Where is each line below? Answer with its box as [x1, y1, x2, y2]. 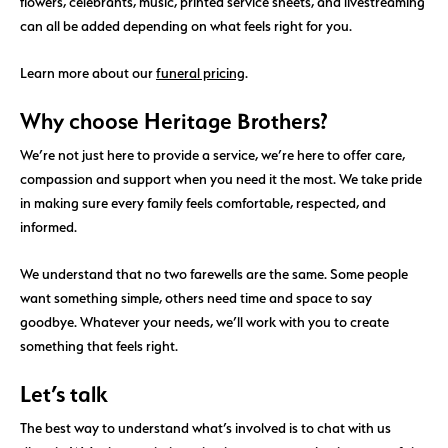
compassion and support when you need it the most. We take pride [20, 170, 422, 188]
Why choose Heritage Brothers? [20, 108, 328, 135]
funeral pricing [156, 63, 245, 81]
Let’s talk [20, 380, 108, 407]
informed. [20, 218, 84, 236]
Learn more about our [20, 63, 156, 81]
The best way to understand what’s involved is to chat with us [20, 418, 391, 436]
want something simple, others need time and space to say [20, 288, 372, 306]
